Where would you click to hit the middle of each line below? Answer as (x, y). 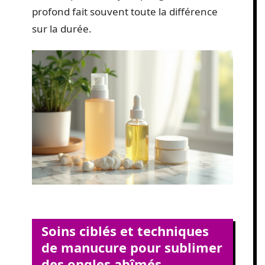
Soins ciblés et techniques (125, 231)
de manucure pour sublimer (132, 248)
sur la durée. (62, 28)
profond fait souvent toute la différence (125, 11)
